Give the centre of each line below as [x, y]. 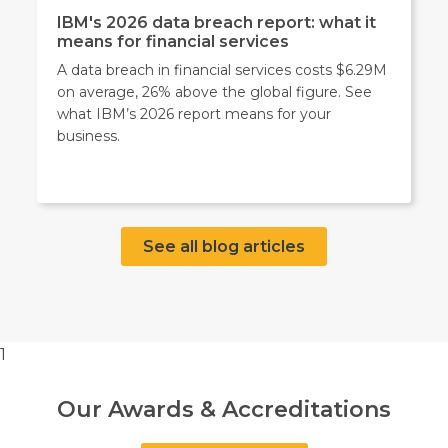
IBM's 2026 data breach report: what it [217, 22]
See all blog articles [223, 247]
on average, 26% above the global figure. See [215, 91]
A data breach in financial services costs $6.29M [222, 69]
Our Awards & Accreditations [224, 410]
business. [89, 135]
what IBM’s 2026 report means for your [194, 113]
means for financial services [173, 41]
